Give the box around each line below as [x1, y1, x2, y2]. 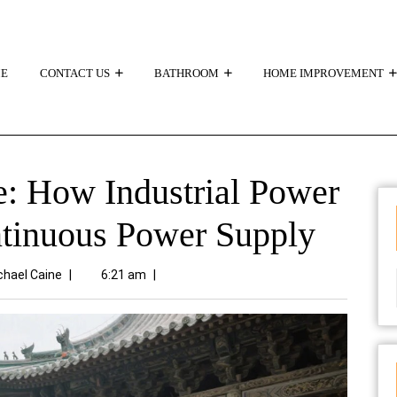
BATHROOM [154, 66, 219, 80]
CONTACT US [40, 66, 110, 80]
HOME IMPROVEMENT [263, 66, 384, 80]
